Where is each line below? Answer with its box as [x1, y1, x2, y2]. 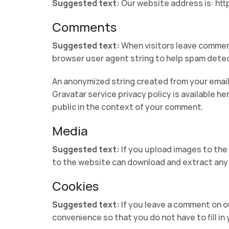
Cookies [52, 177, 99, 194]
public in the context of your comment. [52, 101, 203, 112]
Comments [52, 18, 117, 36]
